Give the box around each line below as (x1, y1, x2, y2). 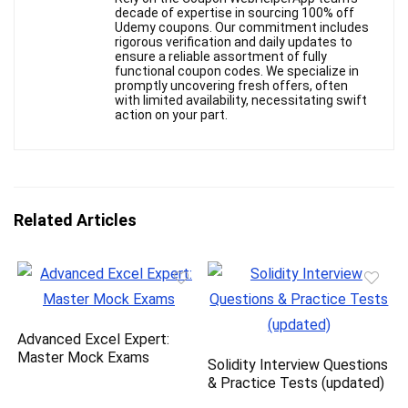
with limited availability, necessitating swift (115, 93, 367, 108)
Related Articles (14, 210, 137, 230)
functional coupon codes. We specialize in (115, 64, 359, 79)
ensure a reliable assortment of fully (115, 49, 327, 65)
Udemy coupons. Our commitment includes (115, 20, 369, 36)
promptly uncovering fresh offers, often (115, 78, 348, 94)
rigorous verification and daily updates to (115, 35, 352, 50)
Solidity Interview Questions (208, 356, 389, 374)
